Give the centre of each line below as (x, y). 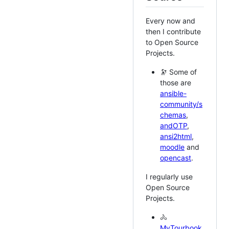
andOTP (174, 125)
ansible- (173, 93)
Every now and (170, 20)
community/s (181, 104)
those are (176, 82)
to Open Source (172, 42)
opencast (176, 157)
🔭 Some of (178, 72)
